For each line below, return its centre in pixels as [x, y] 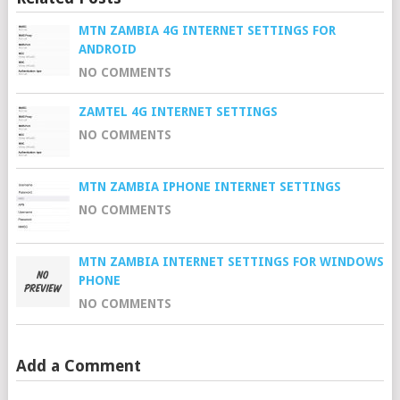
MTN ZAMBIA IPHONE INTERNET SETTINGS [209, 186]
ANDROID [107, 49]
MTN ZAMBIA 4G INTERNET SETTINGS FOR [207, 30]
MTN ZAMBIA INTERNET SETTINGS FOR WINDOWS [231, 261]
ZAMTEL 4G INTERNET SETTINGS [178, 111]
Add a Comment [78, 365]
